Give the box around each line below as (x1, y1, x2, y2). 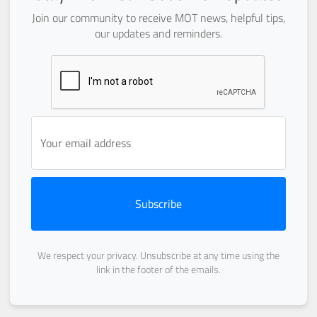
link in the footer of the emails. (96, 262, 221, 277)
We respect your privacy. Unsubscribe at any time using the (38, 248, 279, 263)
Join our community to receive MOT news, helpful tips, (32, 9, 285, 27)
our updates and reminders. (95, 25, 222, 42)
